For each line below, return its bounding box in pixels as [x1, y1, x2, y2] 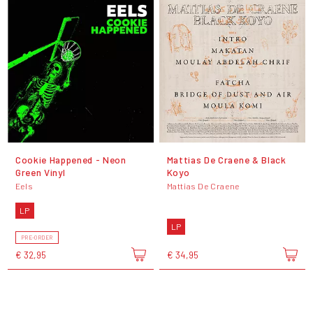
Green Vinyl [15, 166, 66, 178]
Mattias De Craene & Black [166, 153, 286, 166]
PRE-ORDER [21, 233, 53, 241]
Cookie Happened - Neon [15, 153, 126, 166]
